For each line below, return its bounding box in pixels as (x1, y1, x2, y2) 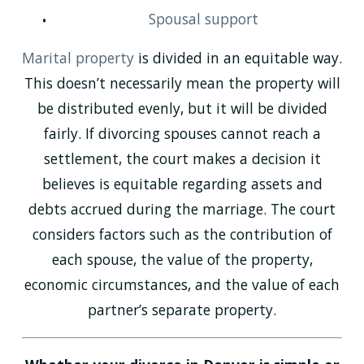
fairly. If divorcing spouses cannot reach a (43, 123, 321, 144)
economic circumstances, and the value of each (24, 275, 340, 295)
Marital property (22, 48, 138, 68)
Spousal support (148, 9, 258, 29)
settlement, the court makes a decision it (43, 149, 321, 169)
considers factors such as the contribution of (32, 224, 332, 245)
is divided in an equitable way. (138, 48, 342, 68)
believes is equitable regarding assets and (41, 174, 323, 194)
